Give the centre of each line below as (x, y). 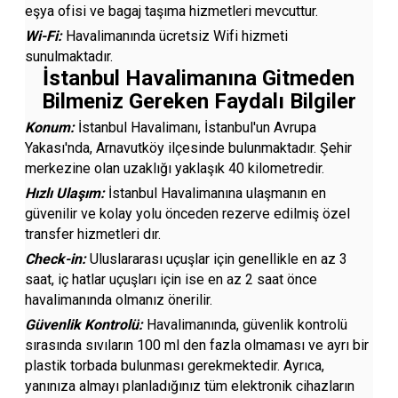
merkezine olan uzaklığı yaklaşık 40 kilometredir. (175, 168)
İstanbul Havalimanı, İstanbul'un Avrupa (198, 127)
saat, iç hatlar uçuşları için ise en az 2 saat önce (171, 279)
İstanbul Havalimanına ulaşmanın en (216, 193)
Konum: (52, 127)
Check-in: (58, 259)
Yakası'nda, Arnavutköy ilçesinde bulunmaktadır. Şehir (189, 148)
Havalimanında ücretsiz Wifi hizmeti (177, 36)
